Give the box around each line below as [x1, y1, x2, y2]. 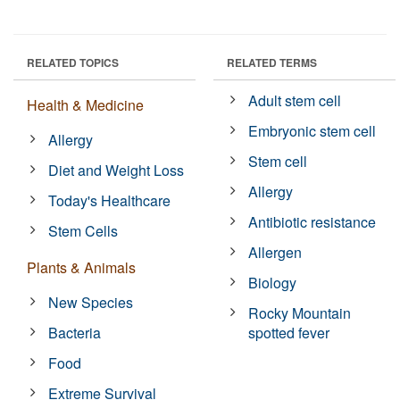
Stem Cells [48, 220, 119, 241]
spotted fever [248, 321, 330, 343]
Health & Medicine [27, 94, 144, 115]
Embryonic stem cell [248, 120, 377, 141]
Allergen [248, 241, 303, 262]
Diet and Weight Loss [48, 159, 185, 180]
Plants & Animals [27, 256, 136, 278]
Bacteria [48, 321, 102, 343]
